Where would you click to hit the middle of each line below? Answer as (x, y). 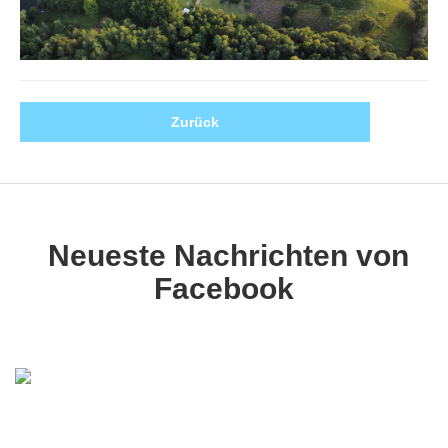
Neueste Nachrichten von (224, 256)
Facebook (224, 289)
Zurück (195, 122)
